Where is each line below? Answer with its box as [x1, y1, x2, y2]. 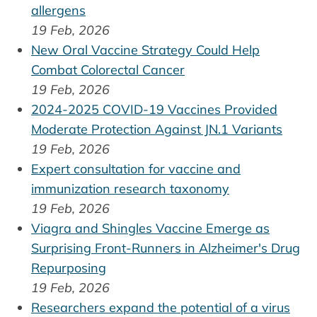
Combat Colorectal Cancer [31, 62, 185, 79]
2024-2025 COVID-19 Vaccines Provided [31, 101, 277, 118]
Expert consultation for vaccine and [31, 161, 241, 178]
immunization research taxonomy [31, 180, 229, 197]
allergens [31, 2, 86, 19]
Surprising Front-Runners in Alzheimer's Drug [31, 240, 300, 257]
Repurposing [31, 260, 106, 277]
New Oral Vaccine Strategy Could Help [31, 42, 260, 59]
